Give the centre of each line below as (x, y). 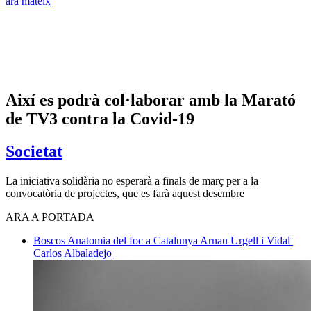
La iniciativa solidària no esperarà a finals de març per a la (132, 180)
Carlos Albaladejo (73, 253)
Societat (34, 151)
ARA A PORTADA (50, 217)
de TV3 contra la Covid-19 (100, 118)
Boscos (50, 240)
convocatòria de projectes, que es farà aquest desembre (125, 193)
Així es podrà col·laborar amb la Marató (151, 100)
